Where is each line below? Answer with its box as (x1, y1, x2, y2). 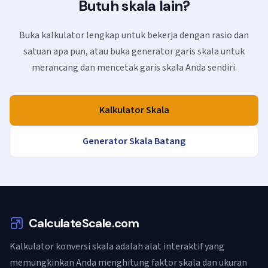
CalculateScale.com (29, 215, 139, 231)
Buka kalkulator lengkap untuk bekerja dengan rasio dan (19, 29, 249, 42)
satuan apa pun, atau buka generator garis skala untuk (23, 45, 245, 58)
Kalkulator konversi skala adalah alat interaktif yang (10, 240, 224, 253)
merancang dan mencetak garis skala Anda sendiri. (31, 61, 237, 74)
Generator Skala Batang (83, 135, 185, 148)
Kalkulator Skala (99, 103, 169, 117)
